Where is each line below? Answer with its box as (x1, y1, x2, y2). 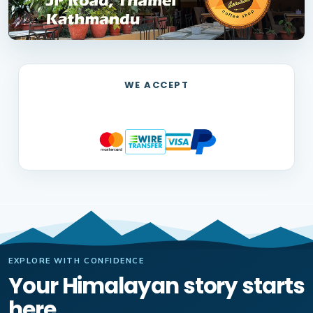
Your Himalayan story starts (8, 270, 305, 302)
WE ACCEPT (124, 78, 189, 92)
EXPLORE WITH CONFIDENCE (8, 256, 145, 266)
